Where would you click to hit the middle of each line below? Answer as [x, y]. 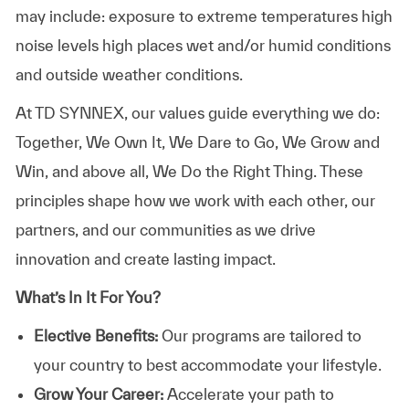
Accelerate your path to [250, 393]
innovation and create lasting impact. [145, 258]
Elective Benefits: [95, 335]
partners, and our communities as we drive [165, 229]
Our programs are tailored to [259, 335]
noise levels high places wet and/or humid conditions [203, 45]
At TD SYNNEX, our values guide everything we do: [197, 112]
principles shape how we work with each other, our [195, 200]
